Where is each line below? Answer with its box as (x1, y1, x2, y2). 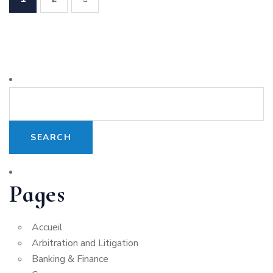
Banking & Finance (32, 252, 108, 266)
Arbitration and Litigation (32, 236, 138, 250)
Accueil (32, 221, 63, 234)
